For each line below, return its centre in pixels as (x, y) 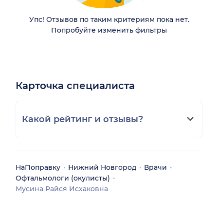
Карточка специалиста (75, 85)
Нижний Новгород (102, 167)
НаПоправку (38, 167)
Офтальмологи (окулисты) (63, 178)
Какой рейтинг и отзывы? (82, 119)
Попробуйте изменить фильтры (109, 30)
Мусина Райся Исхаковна (62, 189)
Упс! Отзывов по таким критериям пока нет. (109, 19)
